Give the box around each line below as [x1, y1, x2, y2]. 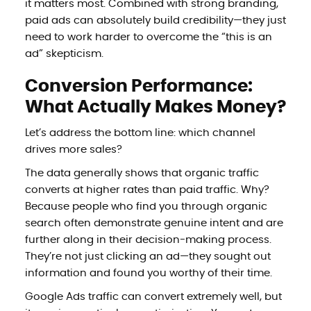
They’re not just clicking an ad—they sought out [24, 251, 271, 262]
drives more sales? [24, 144, 122, 155]
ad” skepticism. [24, 48, 103, 59]
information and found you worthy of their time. [24, 267, 272, 278]
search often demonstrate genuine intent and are [24, 217, 283, 228]
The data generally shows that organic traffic [24, 167, 259, 178]
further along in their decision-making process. [24, 234, 271, 245]
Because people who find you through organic [24, 201, 267, 212]
